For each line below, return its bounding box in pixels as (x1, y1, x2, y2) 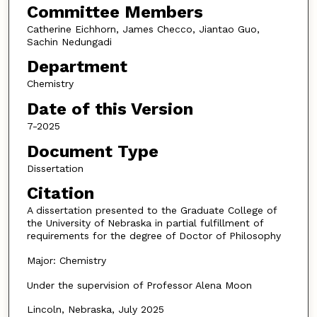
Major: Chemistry (26, 254, 106, 266)
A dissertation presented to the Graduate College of (26, 204, 277, 217)
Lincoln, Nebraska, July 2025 (26, 304, 164, 316)
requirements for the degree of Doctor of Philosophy (26, 230, 281, 242)
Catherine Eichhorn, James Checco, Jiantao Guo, (26, 23, 260, 35)
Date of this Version (26, 98, 193, 119)
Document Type (26, 141, 158, 161)
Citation (26, 183, 94, 204)
